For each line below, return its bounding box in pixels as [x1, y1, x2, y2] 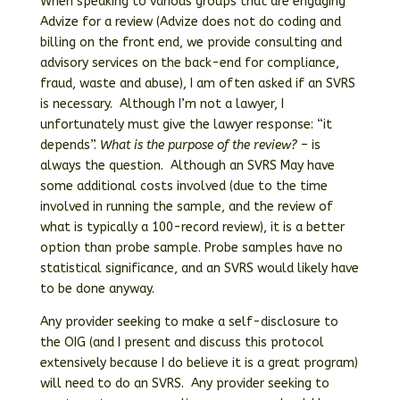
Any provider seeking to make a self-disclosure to [39, 314, 338, 329]
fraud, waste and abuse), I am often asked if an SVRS [39, 76, 355, 91]
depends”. [39, 137, 100, 153]
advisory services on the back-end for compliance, [39, 55, 339, 71]
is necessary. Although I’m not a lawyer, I [39, 96, 284, 112]
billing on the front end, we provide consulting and [39, 35, 342, 50]
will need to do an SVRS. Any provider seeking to [39, 376, 329, 391]
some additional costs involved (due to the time [39, 179, 328, 194]
